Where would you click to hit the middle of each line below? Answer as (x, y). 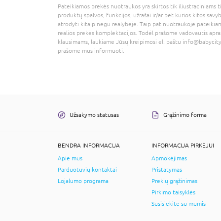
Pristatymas (167, 169)
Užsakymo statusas (94, 115)
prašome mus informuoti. (91, 51)
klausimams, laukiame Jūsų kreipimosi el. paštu (120, 42)
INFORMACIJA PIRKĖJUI (183, 145)
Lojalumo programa (83, 181)
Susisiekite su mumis (179, 203)
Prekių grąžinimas (174, 181)
